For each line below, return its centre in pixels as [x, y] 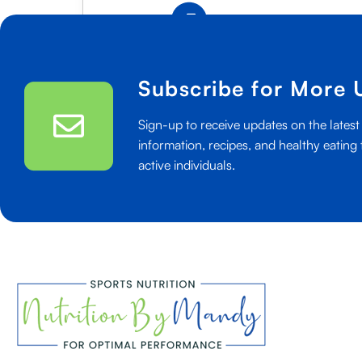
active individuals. [187, 164]
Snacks [122, 50]
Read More [133, 19]
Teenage [125, 90]
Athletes [124, 110]
